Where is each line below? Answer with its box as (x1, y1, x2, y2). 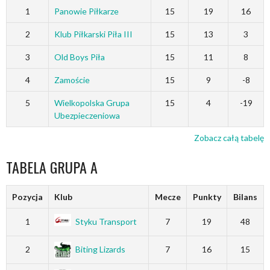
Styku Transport (75, 216, 137, 227)
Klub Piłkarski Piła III (54, 28, 133, 39)
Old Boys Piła (54, 51, 105, 62)
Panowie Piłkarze (54, 5, 119, 16)
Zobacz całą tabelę (194, 132, 264, 143)
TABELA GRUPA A (6, 155, 98, 178)
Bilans (233, 191, 257, 202)
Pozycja (12, 191, 43, 202)
